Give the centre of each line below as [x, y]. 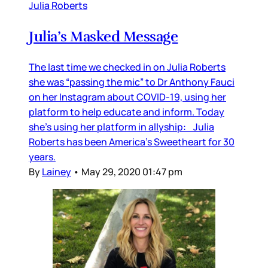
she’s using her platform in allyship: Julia [121, 127]
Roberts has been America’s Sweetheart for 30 [132, 142]
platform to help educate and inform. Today [127, 112]
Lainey [57, 172]
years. [42, 157]
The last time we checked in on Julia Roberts [127, 67]
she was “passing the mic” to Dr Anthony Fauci [132, 82]
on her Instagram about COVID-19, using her [127, 97]
